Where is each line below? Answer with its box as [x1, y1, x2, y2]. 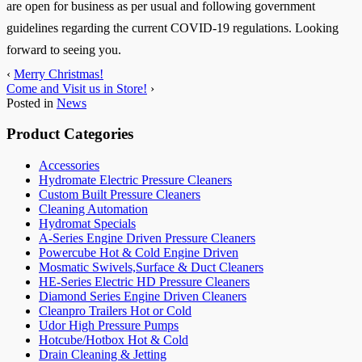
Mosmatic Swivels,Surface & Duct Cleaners [39, 260, 263, 275]
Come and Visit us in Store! [6, 81, 147, 95]
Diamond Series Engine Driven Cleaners [39, 289, 246, 304]
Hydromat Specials [39, 217, 136, 231]
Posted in [6, 95, 57, 110]
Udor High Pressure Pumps [39, 318, 179, 333]
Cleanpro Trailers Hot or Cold [39, 304, 192, 318]
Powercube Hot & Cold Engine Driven [39, 246, 238, 260]
